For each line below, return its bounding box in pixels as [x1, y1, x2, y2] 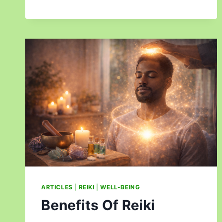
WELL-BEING [100, 183, 140, 191]
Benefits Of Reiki [41, 196, 155, 214]
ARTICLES [41, 183, 73, 191]
